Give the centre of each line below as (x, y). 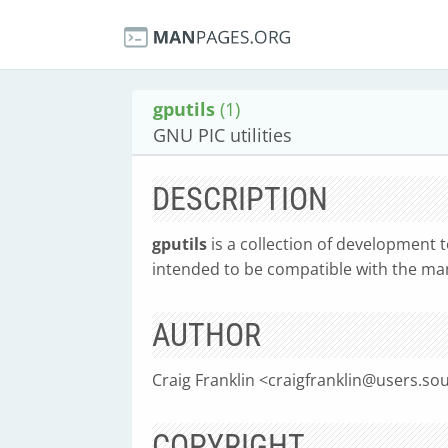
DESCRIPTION (240, 199)
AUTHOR (206, 335)
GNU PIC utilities (222, 135)
